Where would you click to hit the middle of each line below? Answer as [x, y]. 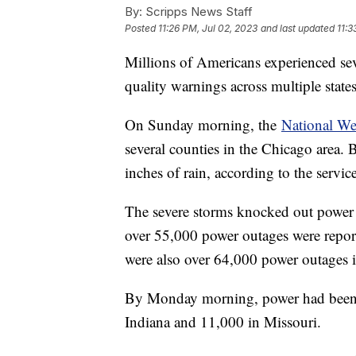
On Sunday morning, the [203, 124]
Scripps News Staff [197, 11]
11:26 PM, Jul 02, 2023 [208, 28]
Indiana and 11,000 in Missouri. [223, 321]
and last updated [298, 28]
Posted [141, 28]
